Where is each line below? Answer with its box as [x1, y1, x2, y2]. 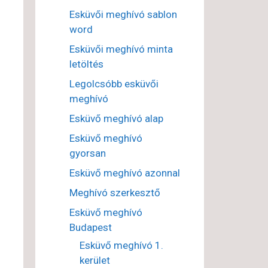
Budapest [69, 221, 112, 234]
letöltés [69, 58, 103, 71]
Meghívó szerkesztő [69, 187, 160, 199]
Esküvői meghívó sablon [69, 8, 177, 21]
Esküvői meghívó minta [69, 43, 173, 56]
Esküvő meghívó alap [69, 112, 163, 125]
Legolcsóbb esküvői [69, 78, 159, 90]
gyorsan [69, 147, 106, 160]
